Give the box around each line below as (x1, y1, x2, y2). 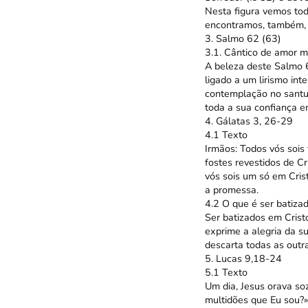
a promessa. (204, 183, 258, 197)
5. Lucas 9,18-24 (204, 252, 282, 266)
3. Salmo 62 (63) (204, 32, 281, 46)
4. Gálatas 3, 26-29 (204, 114, 293, 129)
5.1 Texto (204, 265, 247, 280)
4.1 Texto (204, 128, 247, 142)
